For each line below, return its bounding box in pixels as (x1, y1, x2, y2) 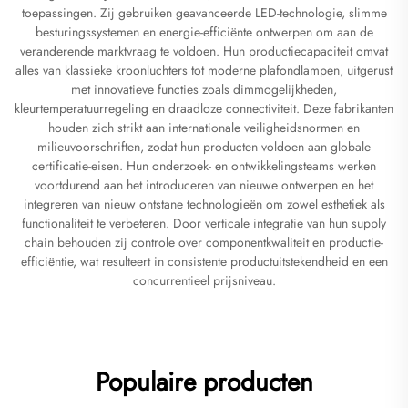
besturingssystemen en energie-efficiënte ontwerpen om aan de (35, 23, 373, 42)
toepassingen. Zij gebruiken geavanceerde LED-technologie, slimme (21, 4, 387, 23)
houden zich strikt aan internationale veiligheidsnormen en (48, 118, 360, 138)
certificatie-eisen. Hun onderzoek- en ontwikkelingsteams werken (32, 157, 376, 176)
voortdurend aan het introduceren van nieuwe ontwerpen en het (35, 176, 373, 195)
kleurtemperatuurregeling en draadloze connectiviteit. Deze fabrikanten (15, 99, 393, 118)
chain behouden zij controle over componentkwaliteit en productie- (25, 233, 383, 252)
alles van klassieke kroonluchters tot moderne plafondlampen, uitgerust (15, 61, 393, 80)
